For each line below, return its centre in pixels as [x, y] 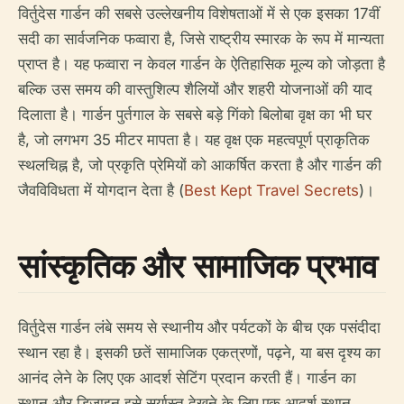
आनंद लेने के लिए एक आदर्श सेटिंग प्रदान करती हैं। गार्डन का [187, 377]
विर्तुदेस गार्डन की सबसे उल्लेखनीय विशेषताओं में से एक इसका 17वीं [199, 13]
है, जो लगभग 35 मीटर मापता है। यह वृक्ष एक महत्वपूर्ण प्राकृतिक [194, 139]
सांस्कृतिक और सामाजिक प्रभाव [198, 265]
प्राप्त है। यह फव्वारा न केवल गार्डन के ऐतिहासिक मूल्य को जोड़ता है [202, 64]
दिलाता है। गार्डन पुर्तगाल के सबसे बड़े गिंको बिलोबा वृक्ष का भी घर [195, 114]
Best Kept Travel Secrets [271, 190]
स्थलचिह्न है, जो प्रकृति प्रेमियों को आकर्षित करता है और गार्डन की [200, 165]
